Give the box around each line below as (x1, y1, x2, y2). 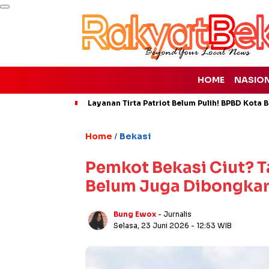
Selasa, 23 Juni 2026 (113, 221, 191, 230)
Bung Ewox (113, 210, 156, 219)
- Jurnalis (158, 210, 192, 219)
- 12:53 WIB (191, 221, 232, 230)
